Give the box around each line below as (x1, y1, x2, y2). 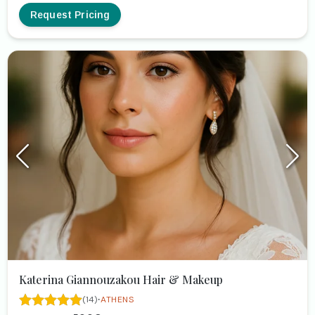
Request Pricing (30, 8, 110, 20)
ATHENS (101, 294, 134, 306)
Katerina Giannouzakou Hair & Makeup (19, 272, 223, 288)
